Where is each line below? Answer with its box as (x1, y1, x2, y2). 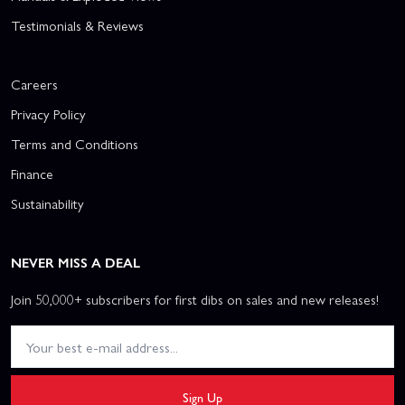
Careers (11, 74, 58, 95)
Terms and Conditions (11, 134, 138, 155)
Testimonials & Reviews (11, 15, 144, 36)
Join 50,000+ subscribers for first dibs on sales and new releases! (11, 289, 379, 310)
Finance (11, 164, 53, 184)
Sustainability (11, 193, 84, 214)
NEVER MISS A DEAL (11, 252, 140, 273)
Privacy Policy (11, 104, 86, 125)
